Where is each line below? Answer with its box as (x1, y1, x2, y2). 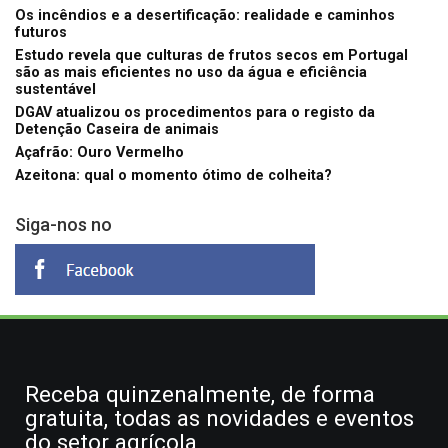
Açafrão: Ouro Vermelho (15, 144, 184, 162)
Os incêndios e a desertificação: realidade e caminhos (15, 7, 395, 25)
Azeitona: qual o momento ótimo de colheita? (15, 167, 332, 185)
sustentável (15, 81, 96, 99)
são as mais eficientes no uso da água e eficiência (15, 64, 367, 82)
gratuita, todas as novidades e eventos (25, 405, 414, 432)
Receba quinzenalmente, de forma (25, 381, 375, 408)
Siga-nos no (15, 214, 112, 236)
